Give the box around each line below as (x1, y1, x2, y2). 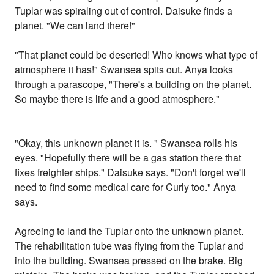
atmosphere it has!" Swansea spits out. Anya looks (15, 62, 234, 77)
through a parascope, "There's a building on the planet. (15, 77, 252, 92)
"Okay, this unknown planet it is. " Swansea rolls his (15, 136, 238, 150)
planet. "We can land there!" (15, 18, 136, 33)
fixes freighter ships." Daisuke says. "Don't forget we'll (15, 165, 246, 180)
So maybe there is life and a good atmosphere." (15, 92, 220, 106)
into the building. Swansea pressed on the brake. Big (15, 253, 243, 268)
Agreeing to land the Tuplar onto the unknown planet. (15, 224, 244, 239)
